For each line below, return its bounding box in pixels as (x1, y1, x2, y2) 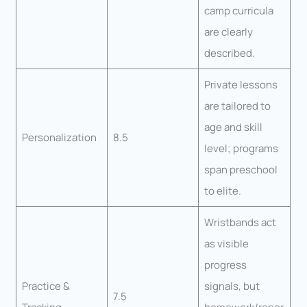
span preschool (204, 162, 278, 177)
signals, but (204, 279, 260, 294)
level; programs (204, 141, 278, 156)
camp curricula (204, 3, 273, 19)
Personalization (21, 130, 97, 145)
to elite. (204, 184, 241, 199)
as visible (204, 236, 249, 251)
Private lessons (204, 77, 278, 93)
